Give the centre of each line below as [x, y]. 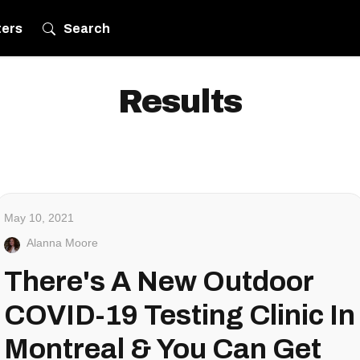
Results [180, 102]
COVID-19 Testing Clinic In [180, 315]
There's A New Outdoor [159, 281]
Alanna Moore [62, 243]
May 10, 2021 [39, 218]
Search [87, 28]
